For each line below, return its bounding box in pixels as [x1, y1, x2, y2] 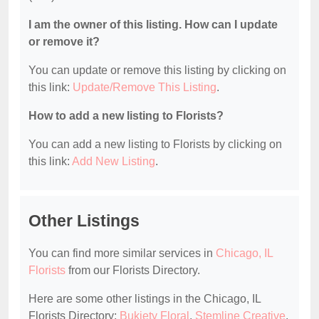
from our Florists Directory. [66, 264, 200, 277]
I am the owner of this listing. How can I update [28, 19, 278, 31]
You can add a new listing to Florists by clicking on [28, 138, 282, 151]
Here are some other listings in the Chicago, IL [28, 293, 261, 305]
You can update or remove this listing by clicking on [28, 64, 286, 77]
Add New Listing [72, 155, 155, 168]
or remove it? [28, 36, 100, 48]
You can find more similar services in [28, 247, 216, 260]
